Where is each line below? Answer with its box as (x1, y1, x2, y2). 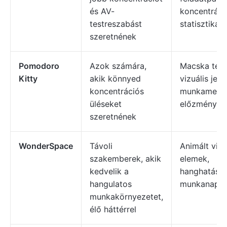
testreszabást (90, 19, 142, 29)
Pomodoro (19, 61, 59, 71)
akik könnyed (90, 73, 141, 84)
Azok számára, (90, 61, 146, 71)
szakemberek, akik (90, 154, 161, 164)
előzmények (180, 99, 226, 109)
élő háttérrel (90, 204, 136, 214)
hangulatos (90, 179, 132, 189)
